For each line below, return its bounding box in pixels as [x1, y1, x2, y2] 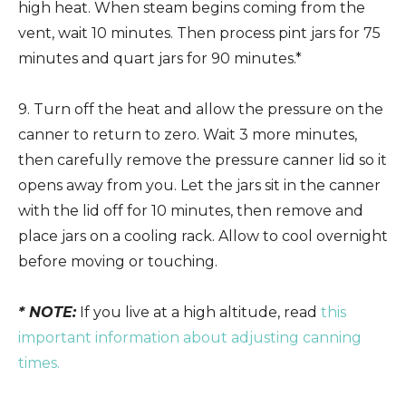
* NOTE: [18, 303, 76, 321]
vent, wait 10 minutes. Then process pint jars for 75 [18, 24, 381, 42]
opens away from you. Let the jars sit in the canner [18, 176, 381, 194]
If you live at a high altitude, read [76, 303, 321, 321]
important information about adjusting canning [18, 328, 362, 346]
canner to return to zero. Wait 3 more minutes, [18, 125, 357, 143]
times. [18, 353, 60, 372]
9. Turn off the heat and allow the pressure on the [18, 100, 383, 118]
